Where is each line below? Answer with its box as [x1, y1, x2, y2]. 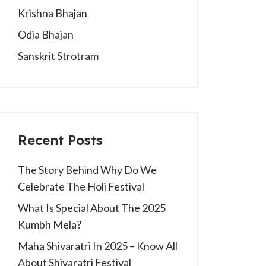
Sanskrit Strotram [18, 49, 99, 62]
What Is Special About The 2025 [18, 201, 166, 214]
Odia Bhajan [18, 28, 74, 41]
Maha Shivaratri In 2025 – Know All [18, 239, 178, 252]
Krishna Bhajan [18, 7, 87, 20]
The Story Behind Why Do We [18, 163, 157, 176]
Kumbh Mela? [18, 218, 81, 231]
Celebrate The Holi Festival [18, 180, 144, 193]
